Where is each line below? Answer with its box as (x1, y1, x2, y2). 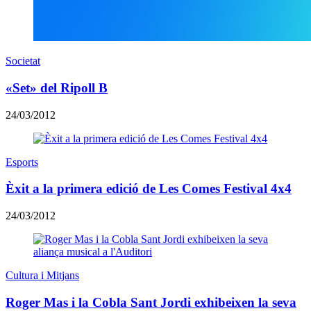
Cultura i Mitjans (6, 269, 79, 281)
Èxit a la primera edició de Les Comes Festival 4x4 (6, 181, 292, 196)
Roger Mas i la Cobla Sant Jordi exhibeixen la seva (6, 294, 296, 310)
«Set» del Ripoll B (6, 80, 108, 95)
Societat (6, 55, 40, 67)
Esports (6, 155, 38, 168)
